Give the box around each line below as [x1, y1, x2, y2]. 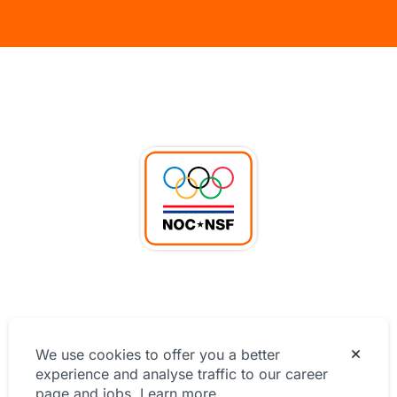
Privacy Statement [141, 328, 256, 346]
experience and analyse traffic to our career [35, 365, 328, 383]
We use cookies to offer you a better [35, 346, 280, 363]
